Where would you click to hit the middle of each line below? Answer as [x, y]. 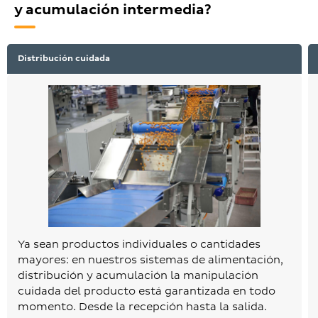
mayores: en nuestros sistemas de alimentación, [150, 260]
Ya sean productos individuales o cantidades [139, 244]
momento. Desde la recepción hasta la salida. [142, 307]
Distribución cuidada [64, 59]
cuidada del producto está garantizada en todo [147, 291]
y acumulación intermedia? [113, 10]
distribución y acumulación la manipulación [138, 275]
